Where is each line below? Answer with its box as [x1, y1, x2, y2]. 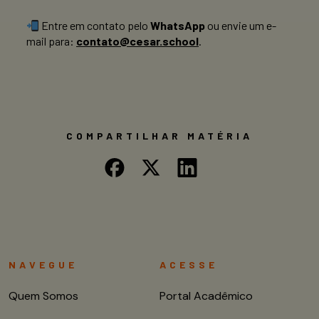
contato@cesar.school [76, 34, 199, 48]
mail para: [26, 34, 76, 48]
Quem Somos [9, 288, 78, 304]
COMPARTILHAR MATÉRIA [66, 130, 253, 142]
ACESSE [159, 258, 218, 271]
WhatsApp [150, 19, 206, 33]
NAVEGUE [9, 258, 78, 271]
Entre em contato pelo [39, 19, 151, 33]
